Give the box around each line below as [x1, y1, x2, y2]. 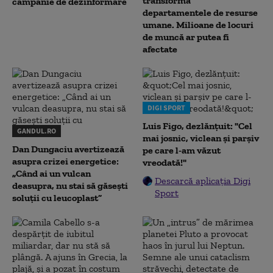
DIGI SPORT [147, 103, 185, 112]
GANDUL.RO [17, 126, 56, 135]
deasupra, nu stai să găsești [12, 180, 128, 191]
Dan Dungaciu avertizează [12, 143, 124, 155]
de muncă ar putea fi [143, 31, 229, 43]
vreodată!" [143, 157, 186, 168]
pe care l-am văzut [143, 144, 221, 156]
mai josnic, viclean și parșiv [143, 132, 259, 144]
